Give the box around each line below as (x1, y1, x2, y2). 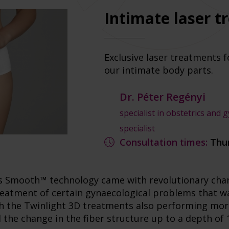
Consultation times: (120, 136, 208, 148)
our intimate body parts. (104, 64, 213, 76)
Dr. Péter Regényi (120, 90, 205, 104)
